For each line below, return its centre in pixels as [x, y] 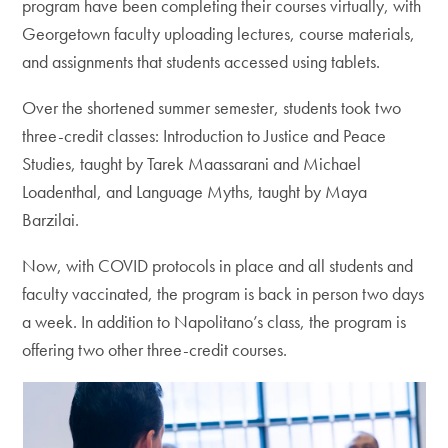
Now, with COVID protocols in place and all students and [218, 265]
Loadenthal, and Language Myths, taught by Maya [195, 191]
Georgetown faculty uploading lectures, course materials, [219, 33]
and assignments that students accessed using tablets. [203, 61]
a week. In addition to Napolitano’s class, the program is [214, 321]
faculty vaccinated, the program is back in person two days [223, 293]
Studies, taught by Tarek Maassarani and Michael [192, 163]
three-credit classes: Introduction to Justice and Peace [204, 135]
